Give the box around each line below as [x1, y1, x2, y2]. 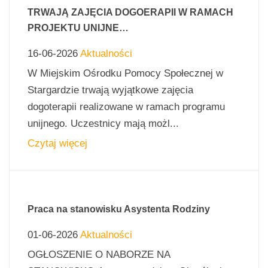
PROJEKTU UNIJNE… [28, 22, 129, 33]
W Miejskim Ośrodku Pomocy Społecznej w [28, 67, 223, 79]
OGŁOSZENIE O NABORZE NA [28, 248, 170, 260]
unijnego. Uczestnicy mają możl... [28, 117, 179, 129]
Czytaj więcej [28, 137, 87, 149]
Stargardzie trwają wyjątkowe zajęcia [28, 84, 193, 96]
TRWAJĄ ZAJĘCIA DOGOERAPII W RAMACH [28, 7, 233, 17]
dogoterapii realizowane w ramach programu [28, 100, 225, 112]
